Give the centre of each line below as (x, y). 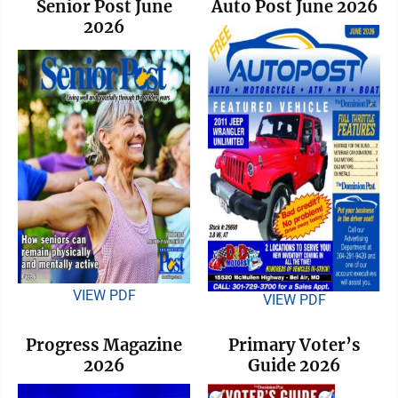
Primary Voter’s (294, 345)
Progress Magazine (104, 345)
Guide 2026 (294, 365)
